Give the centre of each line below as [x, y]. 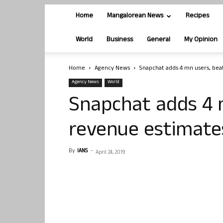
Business [120, 40]
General [159, 40]
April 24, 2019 [111, 153]
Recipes [197, 16]
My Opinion [201, 40]
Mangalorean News [135, 16]
